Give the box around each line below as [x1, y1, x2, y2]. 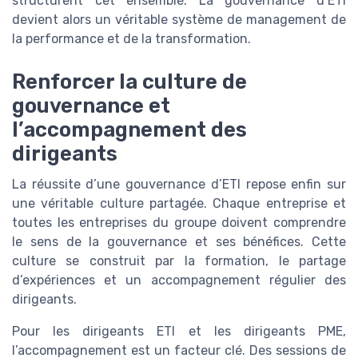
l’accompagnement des [12, 117, 247, 142]
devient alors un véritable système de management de [12, 12, 346, 28]
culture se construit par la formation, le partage [12, 253, 346, 269]
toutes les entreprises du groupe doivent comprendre [12, 215, 346, 231]
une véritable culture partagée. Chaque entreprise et [12, 196, 346, 212]
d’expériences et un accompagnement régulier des [12, 272, 346, 288]
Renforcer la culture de [12, 70, 247, 94]
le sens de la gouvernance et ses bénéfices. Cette [12, 234, 346, 250]
